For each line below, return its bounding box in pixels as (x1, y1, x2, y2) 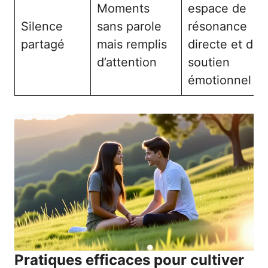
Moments (97, 1, 150, 16)
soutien (188, 55, 230, 69)
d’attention (97, 55, 157, 69)
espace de (188, 1, 246, 16)
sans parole (97, 19, 162, 33)
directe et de (188, 37, 260, 51)
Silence (21, 19, 63, 33)
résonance (188, 19, 247, 33)
